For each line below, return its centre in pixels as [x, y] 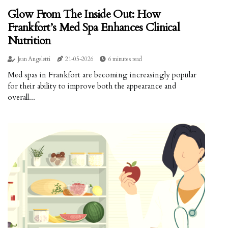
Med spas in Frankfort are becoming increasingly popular [102, 75]
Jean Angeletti [34, 59]
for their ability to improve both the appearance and [92, 86]
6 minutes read [125, 59]
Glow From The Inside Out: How [84, 15]
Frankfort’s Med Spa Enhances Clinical [94, 28]
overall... [21, 97]
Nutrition [29, 41]
